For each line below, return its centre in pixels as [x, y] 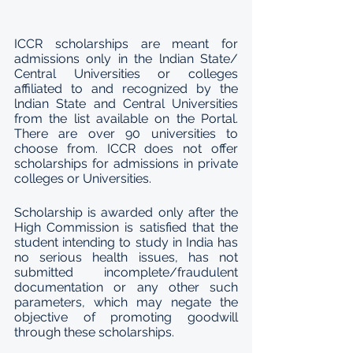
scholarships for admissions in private [126, 163]
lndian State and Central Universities [126, 104]
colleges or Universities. [83, 178]
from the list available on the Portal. [126, 119]
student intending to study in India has [126, 242]
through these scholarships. [94, 332]
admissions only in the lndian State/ [126, 59]
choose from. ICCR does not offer [126, 149]
